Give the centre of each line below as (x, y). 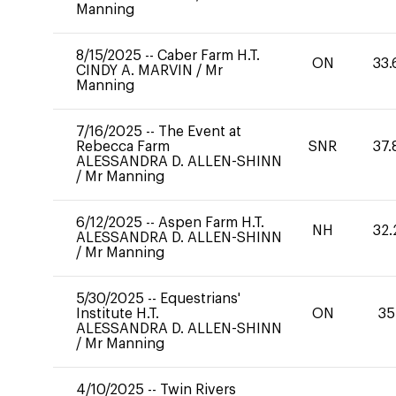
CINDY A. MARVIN (136, 71)
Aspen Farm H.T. (211, 223)
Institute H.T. (118, 314)
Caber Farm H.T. (209, 56)
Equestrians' (200, 299)
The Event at (200, 132)
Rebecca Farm (123, 147)
